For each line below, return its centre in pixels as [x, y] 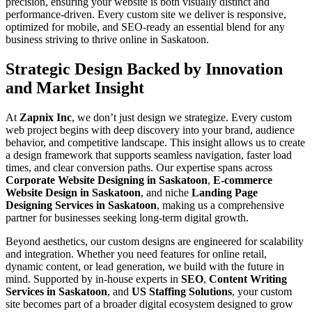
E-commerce [243, 180]
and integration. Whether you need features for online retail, [136, 253]
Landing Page [225, 192]
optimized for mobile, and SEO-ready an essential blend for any [145, 26]
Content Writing [248, 279]
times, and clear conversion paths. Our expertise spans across [139, 167]
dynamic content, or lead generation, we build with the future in [145, 266]
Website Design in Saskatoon [73, 192]
